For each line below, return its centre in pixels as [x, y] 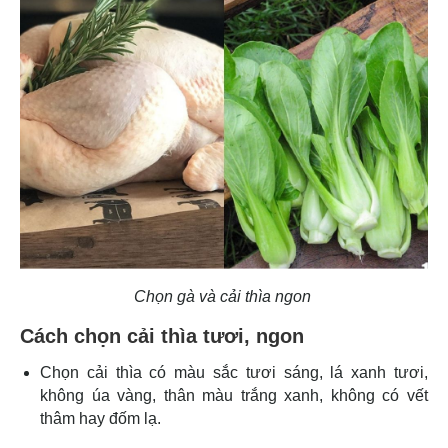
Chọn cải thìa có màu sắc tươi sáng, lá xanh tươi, [234, 373]
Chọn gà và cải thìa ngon [224, 297]
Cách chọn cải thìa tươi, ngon [165, 336]
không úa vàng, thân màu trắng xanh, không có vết [234, 396]
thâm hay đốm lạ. [102, 419]
